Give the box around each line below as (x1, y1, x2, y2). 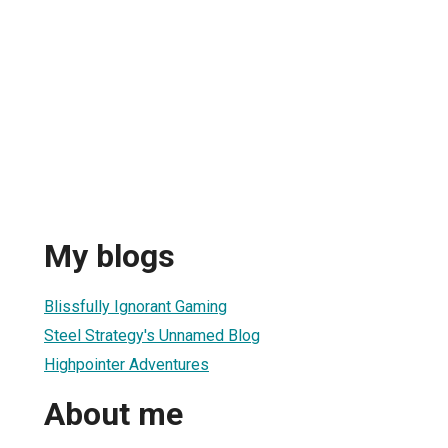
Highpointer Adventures (44, 354, 209, 374)
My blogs (44, 237, 175, 276)
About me (44, 395, 183, 434)
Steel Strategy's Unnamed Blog (44, 325, 260, 345)
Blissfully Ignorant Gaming (44, 296, 227, 316)
